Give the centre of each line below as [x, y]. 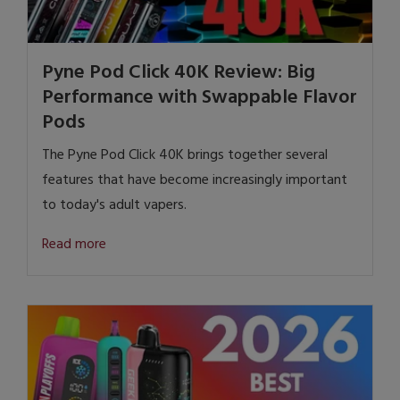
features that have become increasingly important [195, 181]
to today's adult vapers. [114, 206]
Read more [74, 245]
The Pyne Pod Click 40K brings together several [185, 156]
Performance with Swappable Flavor [200, 98]
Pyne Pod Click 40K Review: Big [179, 73]
